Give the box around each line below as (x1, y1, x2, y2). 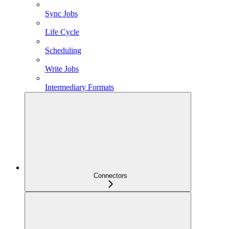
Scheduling (45, 45, 81, 55)
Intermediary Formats (45, 82, 114, 91)
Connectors (94, 171, 127, 179)
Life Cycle (45, 27, 79, 36)
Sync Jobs (45, 9, 78, 18)
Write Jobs (45, 64, 79, 73)
